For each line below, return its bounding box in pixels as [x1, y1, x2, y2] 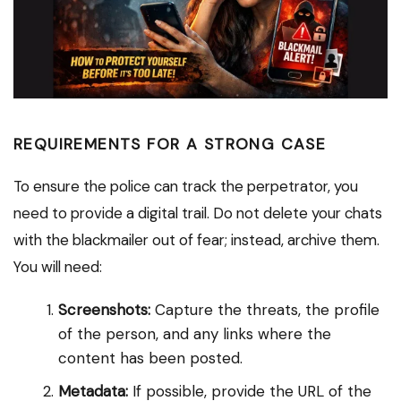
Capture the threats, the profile [150, 300, 380, 320]
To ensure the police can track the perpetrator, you [13, 176, 358, 197]
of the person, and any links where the [58, 324, 331, 345]
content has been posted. [58, 348, 243, 369]
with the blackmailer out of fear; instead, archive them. [13, 230, 380, 251]
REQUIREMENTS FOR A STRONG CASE [13, 134, 327, 155]
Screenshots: [58, 300, 150, 320]
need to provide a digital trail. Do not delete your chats [13, 203, 382, 224]
